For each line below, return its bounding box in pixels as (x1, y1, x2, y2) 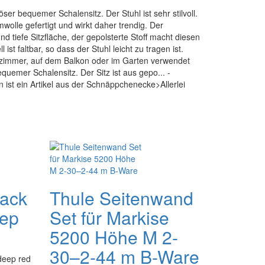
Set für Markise (49, 205, 169, 230)
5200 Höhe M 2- (49, 224, 178, 250)
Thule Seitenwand (49, 185, 193, 211)
